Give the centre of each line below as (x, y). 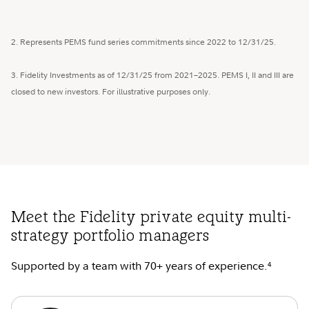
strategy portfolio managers (110, 237)
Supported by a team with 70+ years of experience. (139, 266)
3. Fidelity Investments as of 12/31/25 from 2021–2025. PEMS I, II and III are (152, 75)
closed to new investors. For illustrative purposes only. (111, 92)
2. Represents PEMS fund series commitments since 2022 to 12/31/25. (143, 42)
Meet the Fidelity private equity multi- (151, 219)
